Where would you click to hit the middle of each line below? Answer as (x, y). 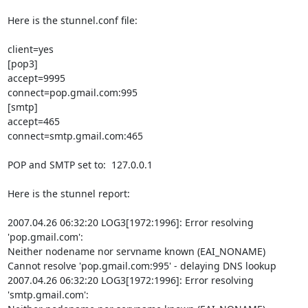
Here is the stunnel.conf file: (72, 20)
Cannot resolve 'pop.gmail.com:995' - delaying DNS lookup (142, 266)
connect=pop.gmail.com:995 (72, 92)
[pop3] (22, 64)
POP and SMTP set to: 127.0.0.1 (80, 165)
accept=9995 (36, 78)
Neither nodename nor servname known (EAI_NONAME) (136, 251)
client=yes (30, 49)
